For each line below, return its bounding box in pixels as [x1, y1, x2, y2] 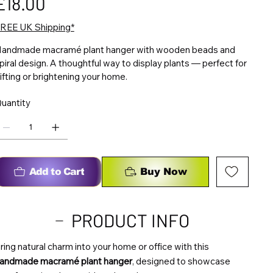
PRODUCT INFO [71, 209, 190, 231]
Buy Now [140, 166, 188, 177]
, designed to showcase [132, 255, 230, 267]
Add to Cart [29, 166, 84, 177]
